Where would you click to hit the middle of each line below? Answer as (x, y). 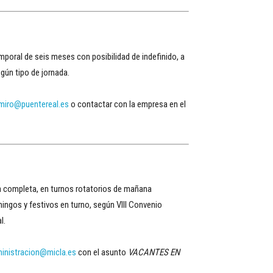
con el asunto (102, 252)
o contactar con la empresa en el (127, 104)
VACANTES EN (154, 252)
